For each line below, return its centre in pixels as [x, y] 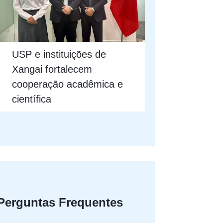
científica [32, 99]
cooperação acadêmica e [68, 84]
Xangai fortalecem [52, 69]
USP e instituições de [59, 54]
